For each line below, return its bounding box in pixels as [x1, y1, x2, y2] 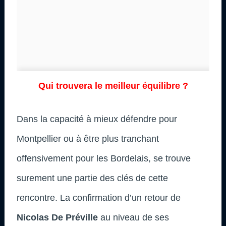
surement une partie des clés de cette [17, 173, 168, 183]
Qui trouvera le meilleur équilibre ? [38, 80, 188, 91]
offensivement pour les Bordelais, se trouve [17, 153, 191, 163]
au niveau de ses [98, 212, 169, 222]
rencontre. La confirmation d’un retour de [17, 192, 181, 203]
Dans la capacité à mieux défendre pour [17, 114, 177, 124]
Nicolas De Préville [17, 212, 98, 222]
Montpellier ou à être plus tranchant [17, 133, 159, 144]
